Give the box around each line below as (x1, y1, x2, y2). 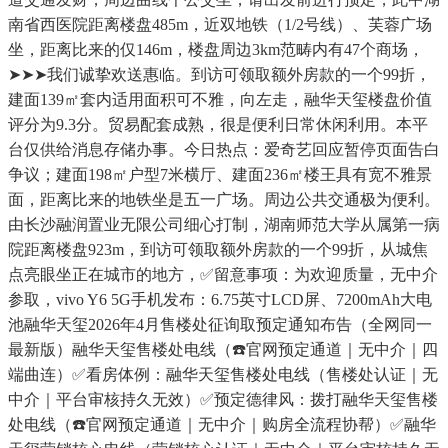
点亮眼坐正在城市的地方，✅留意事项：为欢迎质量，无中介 (8, 266, 438, 284)
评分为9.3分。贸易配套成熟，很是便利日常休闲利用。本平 (8, 116, 428, 134)
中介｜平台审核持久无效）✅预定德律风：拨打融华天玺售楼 (8, 391, 438, 409)
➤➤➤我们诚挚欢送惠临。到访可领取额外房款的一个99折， (8, 66, 431, 84)
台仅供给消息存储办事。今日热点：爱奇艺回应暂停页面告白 (8, 141, 440, 159)
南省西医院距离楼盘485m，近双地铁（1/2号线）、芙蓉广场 (8, 16, 432, 34)
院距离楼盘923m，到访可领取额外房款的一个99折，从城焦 (8, 241, 428, 259)
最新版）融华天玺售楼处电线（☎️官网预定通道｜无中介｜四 (8, 341, 438, 359)
